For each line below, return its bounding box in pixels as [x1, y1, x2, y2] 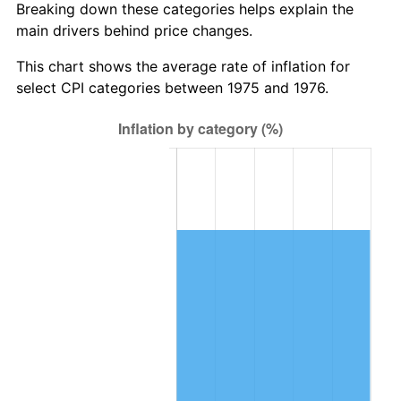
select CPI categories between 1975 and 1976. [16, 78, 328, 97]
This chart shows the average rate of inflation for [16, 56, 350, 75]
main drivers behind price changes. [16, 21, 252, 39]
